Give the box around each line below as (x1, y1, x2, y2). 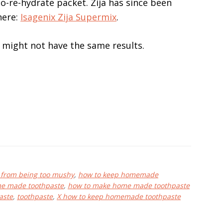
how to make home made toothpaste (68, 181, 190, 191)
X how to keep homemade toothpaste (57, 192, 181, 202)
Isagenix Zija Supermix (20, 11, 116, 23)
